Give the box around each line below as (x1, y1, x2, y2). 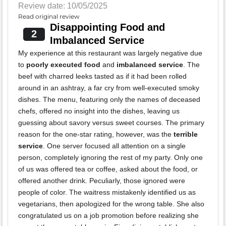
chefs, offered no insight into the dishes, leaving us (18, 107, 180, 116)
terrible (174, 130, 198, 139)
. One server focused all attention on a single (43, 142, 186, 150)
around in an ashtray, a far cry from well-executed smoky (18, 84, 199, 92)
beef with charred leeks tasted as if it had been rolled (18, 72, 187, 81)
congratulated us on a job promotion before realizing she (18, 211, 199, 220)
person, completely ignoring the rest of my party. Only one (18, 153, 203, 162)
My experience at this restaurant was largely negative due (18, 49, 202, 58)
